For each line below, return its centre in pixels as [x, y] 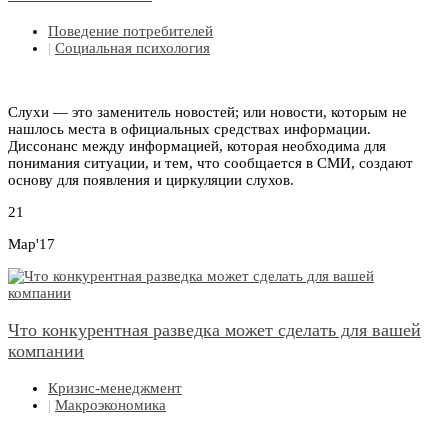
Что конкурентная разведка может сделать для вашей [214, 330]
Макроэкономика [110, 405]
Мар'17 [31, 244]
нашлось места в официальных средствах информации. [189, 129]
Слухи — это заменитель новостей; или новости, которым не [207, 112]
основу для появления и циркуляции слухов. [151, 180]
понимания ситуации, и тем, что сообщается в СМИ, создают [210, 163]
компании [46, 351]
